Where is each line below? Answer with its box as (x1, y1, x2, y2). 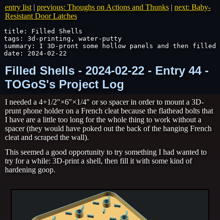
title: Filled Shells (4, 27, 82, 35)
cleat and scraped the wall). (5, 133, 89, 141)
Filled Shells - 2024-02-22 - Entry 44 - (5, 64, 209, 77)
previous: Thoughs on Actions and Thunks (37, 3, 169, 11)
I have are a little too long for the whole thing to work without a (5, 115, 201, 124)
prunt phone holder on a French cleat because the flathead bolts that (5, 107, 213, 115)
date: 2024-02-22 (4, 50, 67, 57)
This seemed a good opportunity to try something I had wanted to (5, 148, 207, 156)
